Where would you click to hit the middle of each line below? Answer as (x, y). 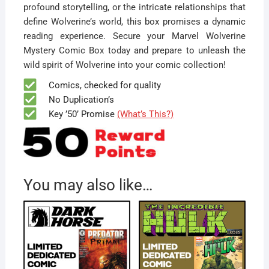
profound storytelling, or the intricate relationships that (134, 7)
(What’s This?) (145, 114)
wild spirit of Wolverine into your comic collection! (124, 65)
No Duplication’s (75, 99)
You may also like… (88, 185)
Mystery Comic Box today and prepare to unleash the (134, 50)
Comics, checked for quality (98, 85)
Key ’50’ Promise (77, 114)
